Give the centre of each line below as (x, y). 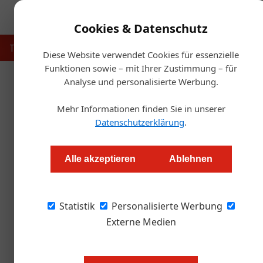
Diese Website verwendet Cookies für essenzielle (141, 55)
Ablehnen (190, 159)
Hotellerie (160, 48)
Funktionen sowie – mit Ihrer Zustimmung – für (141, 68)
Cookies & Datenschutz (141, 28)
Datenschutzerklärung (140, 122)
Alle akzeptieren (100, 159)
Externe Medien (141, 222)
